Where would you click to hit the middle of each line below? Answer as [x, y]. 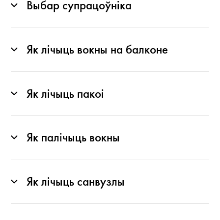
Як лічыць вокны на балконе [97, 49]
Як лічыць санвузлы [75, 181]
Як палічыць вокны [73, 138]
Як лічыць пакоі [65, 94]
